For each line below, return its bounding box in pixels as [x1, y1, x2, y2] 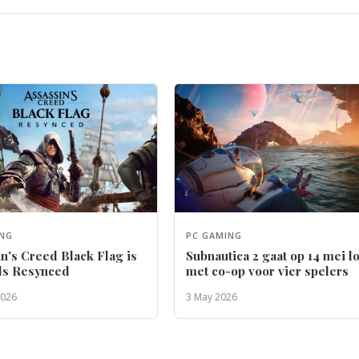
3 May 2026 [186, 290, 238, 305]
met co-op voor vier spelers [186, 263, 349, 280]
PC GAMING [186, 229, 243, 242]
